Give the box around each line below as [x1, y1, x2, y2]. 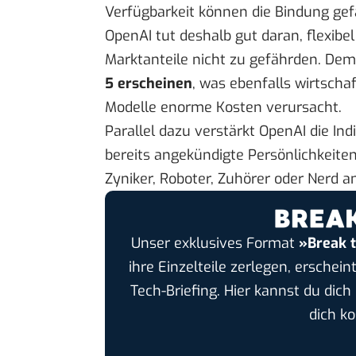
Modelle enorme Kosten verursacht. [105, 97, 342, 117]
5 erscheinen [105, 73, 192, 93]
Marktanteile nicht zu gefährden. [105, 49, 325, 69]
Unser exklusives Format [130, 234, 299, 253]
